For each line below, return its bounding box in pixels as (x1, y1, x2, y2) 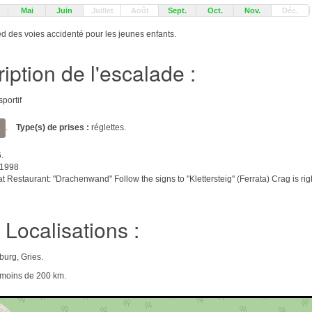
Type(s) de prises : (16, 123, 89, 133)
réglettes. (89, 123, 126, 133)
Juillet (91, 6, 114, 15)
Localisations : (6, 214, 140, 244)
